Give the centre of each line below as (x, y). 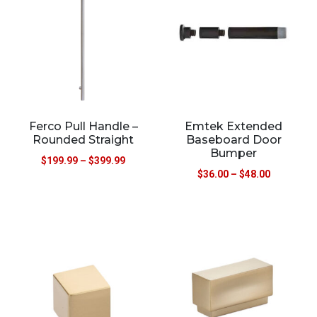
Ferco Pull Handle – (83, 127)
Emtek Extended (234, 127)
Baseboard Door (234, 140)
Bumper (234, 154)
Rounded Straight (83, 140)
